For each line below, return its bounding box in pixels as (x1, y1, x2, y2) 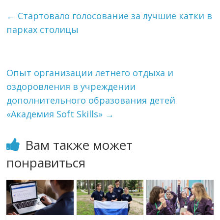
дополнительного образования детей (6, 94, 176, 106)
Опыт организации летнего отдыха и (6, 66, 174, 79)
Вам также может (25, 136, 133, 154)
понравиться (6, 153, 86, 171)
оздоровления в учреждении (6, 80, 136, 92)
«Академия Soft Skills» (6, 108, 106, 120)
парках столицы (6, 23, 79, 35)
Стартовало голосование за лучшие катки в (15, 9, 213, 22)
